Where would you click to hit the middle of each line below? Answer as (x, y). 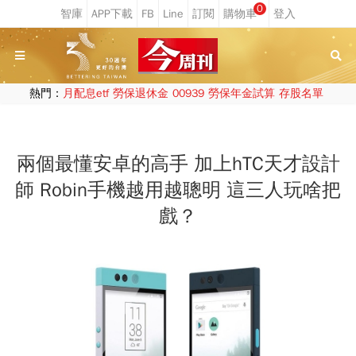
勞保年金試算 (241, 93)
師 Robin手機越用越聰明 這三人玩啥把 (178, 190)
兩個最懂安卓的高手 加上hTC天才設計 (178, 164)
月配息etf (85, 93)
